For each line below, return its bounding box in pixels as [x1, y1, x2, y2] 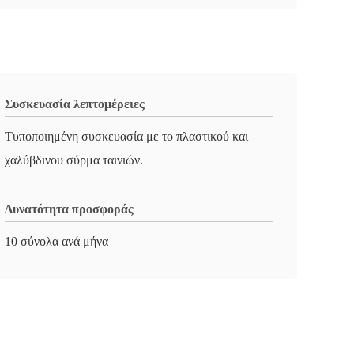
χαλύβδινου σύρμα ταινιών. [5, 153, 143, 167]
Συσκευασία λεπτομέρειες [5, 97, 145, 111]
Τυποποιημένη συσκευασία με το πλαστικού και [5, 130, 248, 143]
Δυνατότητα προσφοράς [5, 202, 134, 216]
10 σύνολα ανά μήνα [5, 235, 108, 248]
